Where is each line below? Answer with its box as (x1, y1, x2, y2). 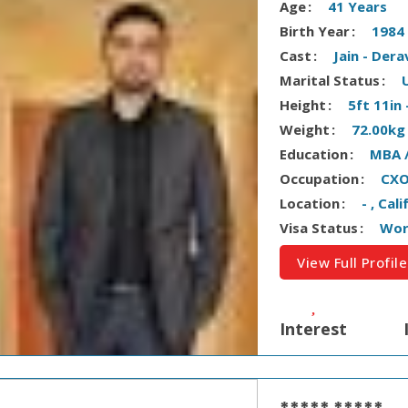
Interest (280, 317, 348, 340)
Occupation (280, 169, 360, 189)
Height (280, 96, 327, 115)
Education (280, 145, 349, 164)
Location (280, 194, 341, 213)
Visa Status (280, 219, 359, 238)
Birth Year (280, 22, 351, 41)
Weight (280, 120, 331, 139)
